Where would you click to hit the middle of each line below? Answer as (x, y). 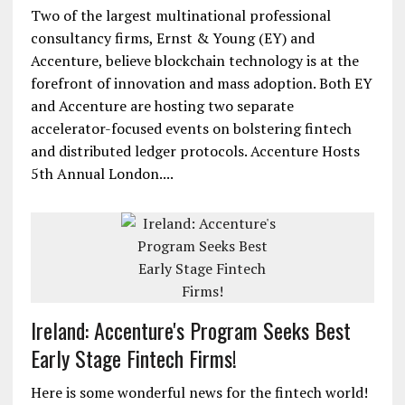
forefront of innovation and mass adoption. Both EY (201, 83)
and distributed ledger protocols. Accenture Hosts (195, 151)
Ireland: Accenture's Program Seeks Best (190, 330)
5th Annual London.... (102, 174)
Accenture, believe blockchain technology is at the (194, 61)
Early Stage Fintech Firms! (133, 358)
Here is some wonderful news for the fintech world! (199, 392)
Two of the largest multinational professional (180, 15)
